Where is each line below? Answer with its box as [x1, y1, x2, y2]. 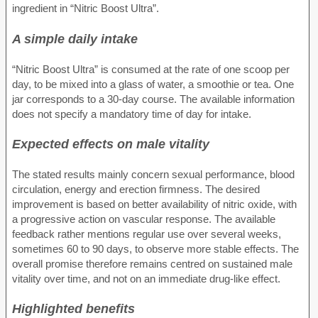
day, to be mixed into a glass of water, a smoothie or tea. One [12, 77, 294, 90]
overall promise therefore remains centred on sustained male [12, 258, 292, 270]
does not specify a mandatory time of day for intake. [12, 107, 251, 120]
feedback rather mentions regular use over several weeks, [12, 228, 281, 241]
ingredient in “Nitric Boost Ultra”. [12, 2, 159, 15]
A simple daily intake [12, 31, 138, 46]
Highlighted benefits [12, 301, 135, 317]
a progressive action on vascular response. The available [12, 213, 275, 226]
